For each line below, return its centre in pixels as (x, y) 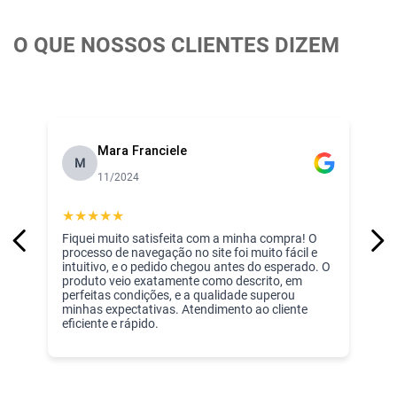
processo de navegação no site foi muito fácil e (190, 252)
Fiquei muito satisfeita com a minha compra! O (190, 238)
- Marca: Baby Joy (65, 19)
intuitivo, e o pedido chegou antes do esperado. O (196, 266)
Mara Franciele (142, 152)
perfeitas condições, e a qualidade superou (179, 295)
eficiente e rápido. (110, 323)
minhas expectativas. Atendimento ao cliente (185, 309)
